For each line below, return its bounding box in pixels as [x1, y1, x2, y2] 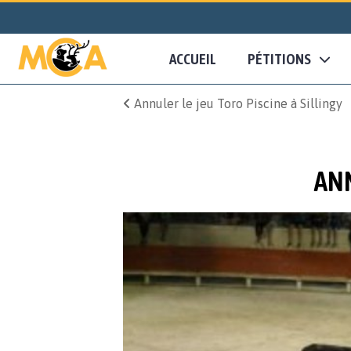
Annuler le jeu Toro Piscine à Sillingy [131, 96, 342, 111]
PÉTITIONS [248, 50, 311, 68]
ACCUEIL [169, 50, 216, 68]
